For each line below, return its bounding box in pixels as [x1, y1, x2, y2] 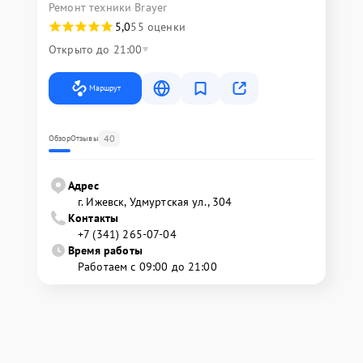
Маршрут [89, 83, 121, 94]
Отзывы [70, 133, 99, 144]
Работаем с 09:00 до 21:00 [78, 259, 217, 275]
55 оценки [130, 19, 186, 35]
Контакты [68, 211, 119, 226]
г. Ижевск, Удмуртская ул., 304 [78, 194, 233, 210]
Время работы [68, 243, 143, 258]
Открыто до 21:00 [49, 42, 143, 58]
